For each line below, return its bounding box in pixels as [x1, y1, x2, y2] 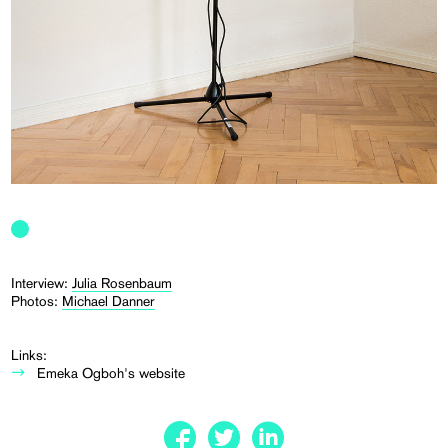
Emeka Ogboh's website [37, 365, 186, 382]
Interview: [11, 275, 73, 292]
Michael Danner [62, 293, 156, 310]
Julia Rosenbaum [72, 275, 173, 292]
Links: [11, 347, 48, 364]
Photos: [11, 293, 63, 310]
